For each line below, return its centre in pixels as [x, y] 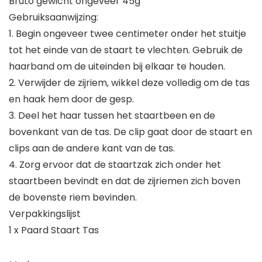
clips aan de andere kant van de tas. [92, 149]
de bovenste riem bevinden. [73, 198]
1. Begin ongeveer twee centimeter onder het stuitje [127, 34]
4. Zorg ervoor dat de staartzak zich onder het [115, 165]
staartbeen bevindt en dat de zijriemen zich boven [125, 181]
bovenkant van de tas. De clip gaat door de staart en [130, 132]
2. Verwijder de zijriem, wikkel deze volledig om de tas [129, 83]
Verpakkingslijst [45, 214]
